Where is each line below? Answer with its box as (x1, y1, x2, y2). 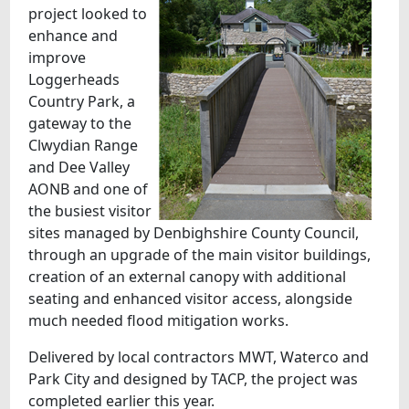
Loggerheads (28, 69, 121, 90)
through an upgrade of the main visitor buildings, (28, 245, 372, 266)
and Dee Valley (28, 157, 131, 178)
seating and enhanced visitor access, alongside (28, 288, 353, 309)
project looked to (28, 4, 148, 25)
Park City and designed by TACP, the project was (28, 369, 359, 390)
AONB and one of (28, 179, 149, 200)
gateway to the (28, 113, 132, 134)
